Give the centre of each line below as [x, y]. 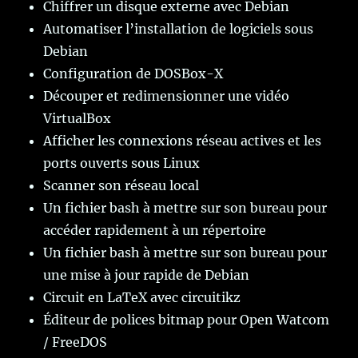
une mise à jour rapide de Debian [147, 275]
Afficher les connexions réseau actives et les [183, 141]
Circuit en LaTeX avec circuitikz [142, 298]
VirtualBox [78, 119]
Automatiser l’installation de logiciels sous [179, 29]
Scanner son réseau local [121, 186]
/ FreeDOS [76, 342]
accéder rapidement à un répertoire [155, 231]
